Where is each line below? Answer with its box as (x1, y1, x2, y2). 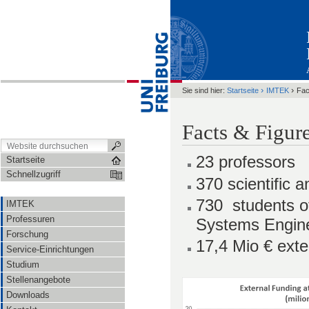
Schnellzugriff (6, 169, 61, 179)
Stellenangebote (6, 275, 70, 285)
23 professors (196, 152, 296, 172)
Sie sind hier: (182, 86, 225, 94)
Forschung (6, 229, 48, 239)
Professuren (6, 214, 54, 224)
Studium (6, 259, 39, 270)
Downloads (6, 290, 50, 300)
